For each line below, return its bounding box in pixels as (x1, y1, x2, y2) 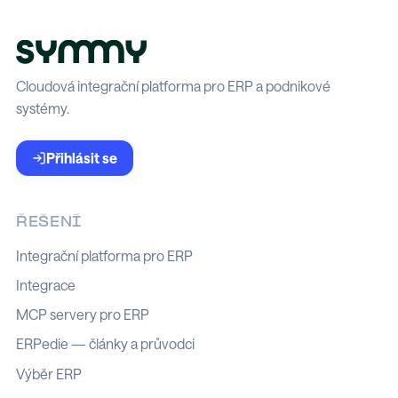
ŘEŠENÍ (16, 215, 83, 230)
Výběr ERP (16, 365, 82, 382)
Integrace (16, 276, 76, 293)
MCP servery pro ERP (16, 306, 149, 322)
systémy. (16, 100, 69, 116)
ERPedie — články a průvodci (16, 336, 195, 353)
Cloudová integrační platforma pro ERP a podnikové (16, 78, 330, 94)
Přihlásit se (46, 149, 117, 166)
